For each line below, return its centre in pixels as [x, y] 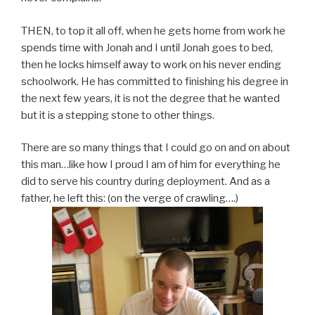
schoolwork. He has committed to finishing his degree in [155, 81]
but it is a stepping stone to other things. [118, 115]
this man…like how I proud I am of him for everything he [151, 165]
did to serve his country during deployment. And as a [146, 182]
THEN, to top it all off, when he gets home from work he [153, 31]
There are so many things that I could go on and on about [156, 148]
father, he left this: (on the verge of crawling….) [130, 199]
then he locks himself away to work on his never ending [151, 64]
